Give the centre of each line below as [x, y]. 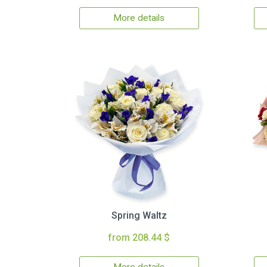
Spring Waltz [139, 216]
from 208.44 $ [139, 238]
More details [139, 18]
